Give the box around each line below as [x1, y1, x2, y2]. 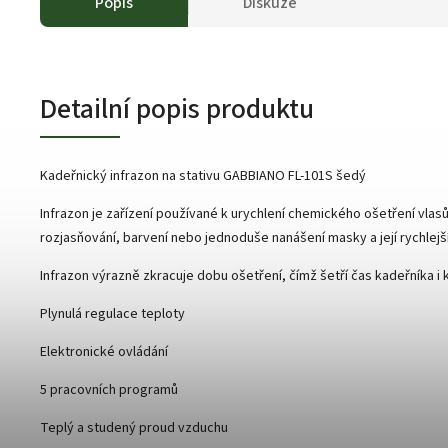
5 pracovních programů [40, 379, 178, 400]
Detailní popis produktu [40, 88, 314, 129]
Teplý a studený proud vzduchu [40, 417, 228, 438]
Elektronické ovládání [40, 341, 168, 362]
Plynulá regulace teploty [40, 303, 185, 324]
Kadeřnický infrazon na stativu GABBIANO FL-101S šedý [40, 165, 369, 186]
